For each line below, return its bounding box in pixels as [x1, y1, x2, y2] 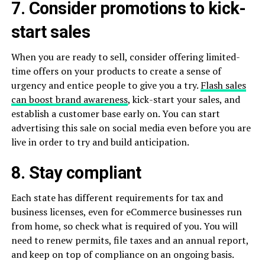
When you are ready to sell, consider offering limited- [11, 50, 240, 63]
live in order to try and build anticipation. [11, 135, 189, 148]
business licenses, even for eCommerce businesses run [11, 205, 242, 218]
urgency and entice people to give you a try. [11, 78, 201, 92]
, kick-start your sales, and [127, 92, 240, 106]
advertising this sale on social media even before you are [11, 121, 251, 134]
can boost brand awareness [11, 92, 128, 106]
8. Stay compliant [11, 162, 141, 183]
